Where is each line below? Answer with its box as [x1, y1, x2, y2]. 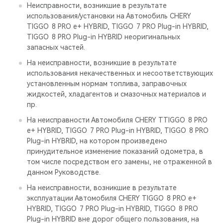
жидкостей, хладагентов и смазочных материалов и [27, 90, 206, 98]
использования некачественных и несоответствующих [27, 69, 213, 77]
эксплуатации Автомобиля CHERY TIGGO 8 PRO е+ [27, 194, 197, 202]
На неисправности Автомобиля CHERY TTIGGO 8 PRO [27, 116, 208, 124]
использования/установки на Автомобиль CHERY [27, 12, 191, 20]
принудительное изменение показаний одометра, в [27, 147, 203, 155]
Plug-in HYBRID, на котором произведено [27, 137, 167, 145]
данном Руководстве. [27, 168, 101, 176]
